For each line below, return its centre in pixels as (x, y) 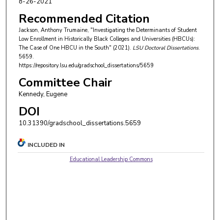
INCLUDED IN (46, 145)
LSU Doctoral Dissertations (165, 48)
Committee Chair (65, 82)
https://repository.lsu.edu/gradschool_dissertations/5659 (86, 66)
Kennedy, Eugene (43, 94)
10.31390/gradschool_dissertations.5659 (80, 123)
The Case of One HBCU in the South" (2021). (75, 48)
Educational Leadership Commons (111, 159)
